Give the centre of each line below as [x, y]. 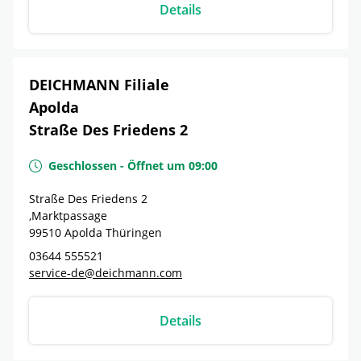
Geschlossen [83, 166]
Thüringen [134, 232]
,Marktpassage [68, 216]
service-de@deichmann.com [106, 273]
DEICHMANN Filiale [99, 85]
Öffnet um [156, 166]
